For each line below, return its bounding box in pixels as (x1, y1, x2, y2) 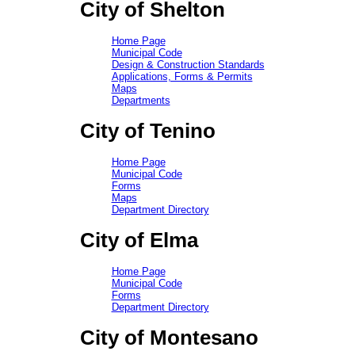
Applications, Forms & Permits (111, 71, 253, 82)
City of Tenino (79, 119, 216, 143)
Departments (111, 94, 170, 106)
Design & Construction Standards (111, 59, 265, 71)
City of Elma (79, 228, 198, 252)
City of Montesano (79, 326, 258, 349)
